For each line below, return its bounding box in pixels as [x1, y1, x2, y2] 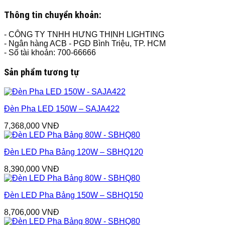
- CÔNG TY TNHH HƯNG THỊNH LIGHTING [4, 30, 164, 39]
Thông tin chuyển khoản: [4, 10, 101, 21]
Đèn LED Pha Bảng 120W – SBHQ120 [4, 147, 143, 156]
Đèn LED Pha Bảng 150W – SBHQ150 [4, 190, 143, 199]
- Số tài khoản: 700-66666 [4, 48, 96, 57]
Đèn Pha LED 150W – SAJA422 [4, 104, 120, 113]
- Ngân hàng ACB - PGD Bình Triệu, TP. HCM [4, 39, 166, 48]
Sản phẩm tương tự [4, 66, 79, 78]
